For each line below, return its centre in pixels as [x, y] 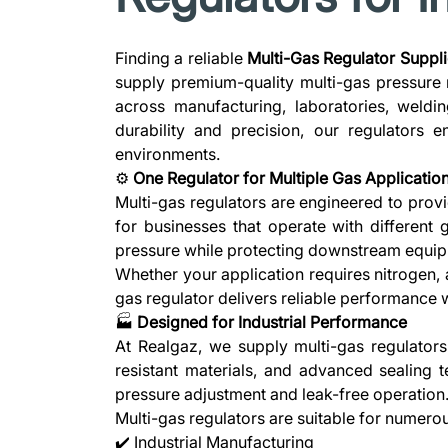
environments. [168, 154]
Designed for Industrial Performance [272, 322]
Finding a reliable [181, 58]
